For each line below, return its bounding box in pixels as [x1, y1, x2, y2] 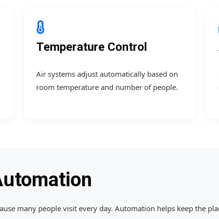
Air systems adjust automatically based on [36, 68, 178, 79]
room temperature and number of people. [36, 82, 178, 92]
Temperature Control [36, 40, 147, 54]
